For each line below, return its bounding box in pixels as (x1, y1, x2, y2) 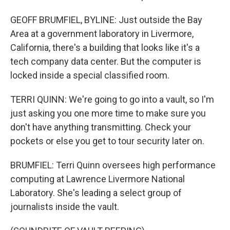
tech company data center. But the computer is (10, 56, 201, 67)
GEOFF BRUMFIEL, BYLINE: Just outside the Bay (10, 14, 202, 25)
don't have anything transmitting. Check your (10, 122, 191, 132)
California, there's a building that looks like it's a (10, 42, 200, 53)
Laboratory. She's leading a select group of (10, 187, 182, 198)
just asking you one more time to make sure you (10, 108, 206, 119)
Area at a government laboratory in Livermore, (10, 28, 194, 39)
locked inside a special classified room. (10, 70, 169, 81)
